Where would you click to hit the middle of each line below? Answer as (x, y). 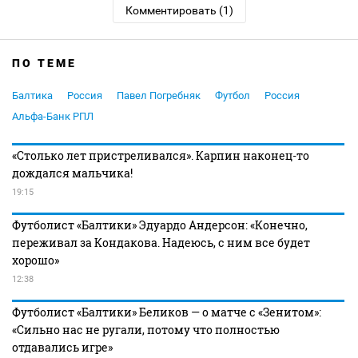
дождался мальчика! (72, 173)
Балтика (32, 95)
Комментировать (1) (179, 10)
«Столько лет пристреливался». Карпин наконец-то (161, 155)
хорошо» (36, 260)
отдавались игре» (62, 347)
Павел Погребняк (159, 95)
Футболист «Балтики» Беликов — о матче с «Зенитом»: (167, 312)
